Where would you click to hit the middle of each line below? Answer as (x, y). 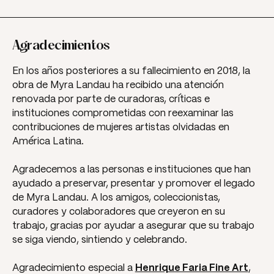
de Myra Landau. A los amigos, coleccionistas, (116, 198)
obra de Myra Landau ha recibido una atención (118, 86)
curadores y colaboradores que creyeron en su (118, 212)
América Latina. (48, 142)
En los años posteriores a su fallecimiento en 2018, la (131, 72)
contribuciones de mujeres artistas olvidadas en (120, 128)
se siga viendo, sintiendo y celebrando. (99, 240)
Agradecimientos (61, 47)
